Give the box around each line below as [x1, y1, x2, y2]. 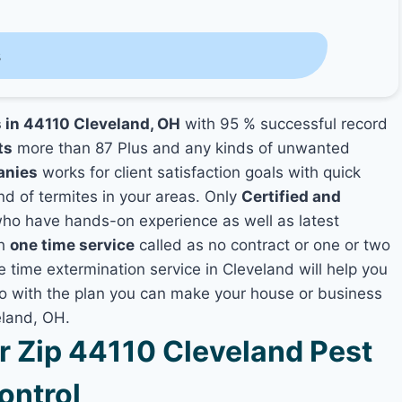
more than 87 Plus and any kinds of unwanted [13, 138, 351, 157]
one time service [10, 235, 135, 254]
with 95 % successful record [180, 114, 389, 133]
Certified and [241, 187, 342, 205]
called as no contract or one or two [135, 235, 391, 254]
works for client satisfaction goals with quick [38, 162, 362, 181]
